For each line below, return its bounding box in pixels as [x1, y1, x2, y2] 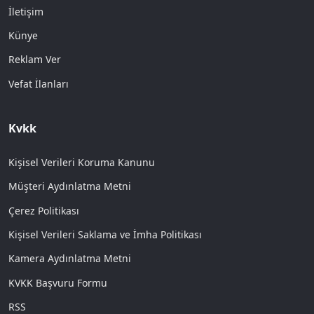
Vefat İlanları [8, 76, 69, 90]
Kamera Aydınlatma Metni [8, 252, 131, 266]
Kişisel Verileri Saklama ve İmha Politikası [8, 227, 202, 241]
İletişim [8, 4, 43, 18]
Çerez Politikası [8, 203, 79, 217]
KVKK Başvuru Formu [8, 275, 107, 289]
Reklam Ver [8, 53, 61, 67]
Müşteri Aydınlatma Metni [8, 179, 131, 193]
